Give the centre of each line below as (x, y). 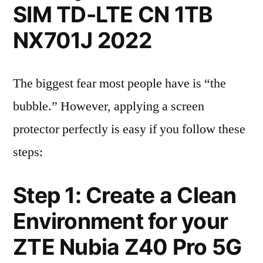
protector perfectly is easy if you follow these (129, 129)
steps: (28, 152)
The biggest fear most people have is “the (119, 83)
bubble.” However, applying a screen (109, 106)
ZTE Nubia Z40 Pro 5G (127, 247)
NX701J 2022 (82, 40)
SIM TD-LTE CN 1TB (113, 14)
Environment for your (121, 221)
